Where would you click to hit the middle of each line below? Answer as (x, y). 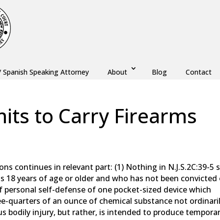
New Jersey (92, 156)
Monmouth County (39, 156)
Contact (198, 72)
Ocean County (137, 156)
